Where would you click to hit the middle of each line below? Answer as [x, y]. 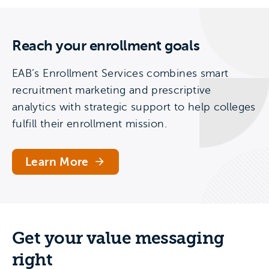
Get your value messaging [118, 238]
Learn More [57, 162]
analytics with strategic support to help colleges [134, 107]
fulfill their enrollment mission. [89, 123]
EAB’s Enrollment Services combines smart [120, 73]
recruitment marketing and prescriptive [112, 90]
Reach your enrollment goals [106, 45]
